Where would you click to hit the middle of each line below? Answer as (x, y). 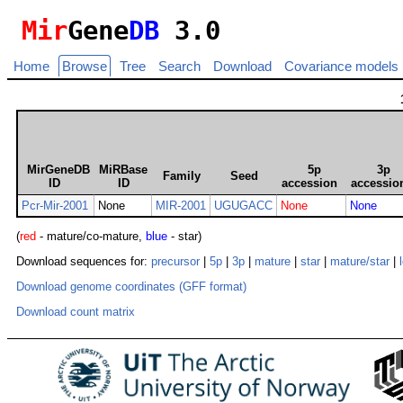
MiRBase (123, 170)
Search (179, 67)
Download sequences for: (84, 262)
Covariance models (341, 67)
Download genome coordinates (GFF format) (131, 286)
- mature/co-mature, (91, 237)
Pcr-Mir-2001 (55, 206)
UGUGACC (243, 206)
